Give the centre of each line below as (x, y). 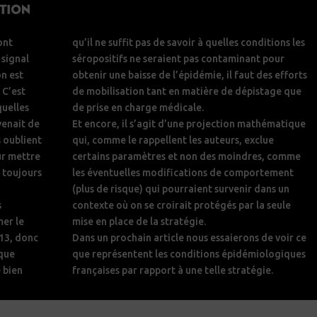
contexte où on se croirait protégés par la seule (181, 205)
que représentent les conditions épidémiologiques (189, 254)
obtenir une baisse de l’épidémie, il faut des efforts (189, 75)
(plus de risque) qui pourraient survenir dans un (180, 189)
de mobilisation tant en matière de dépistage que (186, 91)
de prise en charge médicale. (138, 107)
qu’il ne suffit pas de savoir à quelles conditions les (188, 42)
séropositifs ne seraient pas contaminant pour (178, 58)
